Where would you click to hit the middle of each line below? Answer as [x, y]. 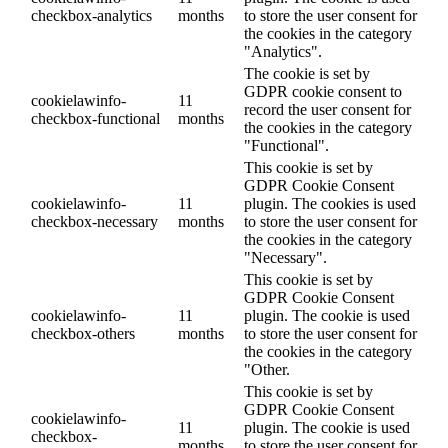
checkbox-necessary [94, 221]
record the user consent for [327, 109]
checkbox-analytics [91, 15]
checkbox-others [83, 333]
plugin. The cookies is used [330, 203]
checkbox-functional [95, 118]
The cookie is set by [307, 73]
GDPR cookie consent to [323, 91]
